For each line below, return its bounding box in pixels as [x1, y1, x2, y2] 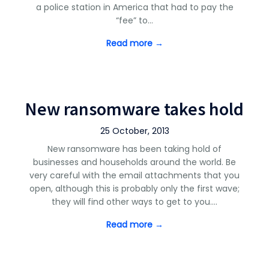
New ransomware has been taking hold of [47, 143, 222, 155]
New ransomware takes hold [25, 97, 244, 120]
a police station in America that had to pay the [35, 1, 234, 13]
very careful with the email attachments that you [29, 169, 240, 181]
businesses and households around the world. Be [33, 156, 236, 168]
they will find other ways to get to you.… [52, 196, 217, 208]
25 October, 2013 [100, 125, 169, 137]
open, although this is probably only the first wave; [29, 183, 240, 195]
